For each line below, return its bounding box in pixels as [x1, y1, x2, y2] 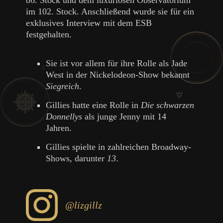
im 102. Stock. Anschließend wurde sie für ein [26, 6, 195, 16]
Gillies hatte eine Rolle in [46, 100, 141, 110]
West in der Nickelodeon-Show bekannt [46, 69, 190, 80]
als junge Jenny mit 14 [82, 111, 167, 121]
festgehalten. [26, 29, 75, 39]
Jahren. [46, 122, 75, 133]
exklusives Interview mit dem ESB [26, 17, 152, 28]
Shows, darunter [46, 153, 108, 163]
